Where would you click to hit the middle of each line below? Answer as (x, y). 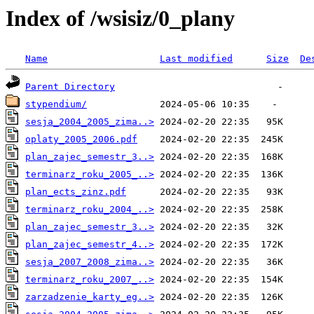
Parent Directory (70, 87)
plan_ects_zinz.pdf (76, 192)
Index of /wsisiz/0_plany (120, 18)
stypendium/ (56, 104)
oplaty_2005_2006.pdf (81, 139)
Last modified (196, 59)
